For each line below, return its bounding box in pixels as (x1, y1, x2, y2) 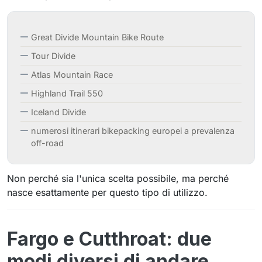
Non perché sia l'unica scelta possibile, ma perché (7, 173, 229, 184)
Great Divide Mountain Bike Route (31, 32, 164, 42)
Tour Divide (31, 51, 75, 61)
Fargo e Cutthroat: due (7, 227, 212, 250)
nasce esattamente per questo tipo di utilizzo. (7, 187, 208, 198)
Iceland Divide (31, 107, 86, 117)
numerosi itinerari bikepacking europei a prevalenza (31, 126, 235, 136)
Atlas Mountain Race (31, 70, 113, 80)
